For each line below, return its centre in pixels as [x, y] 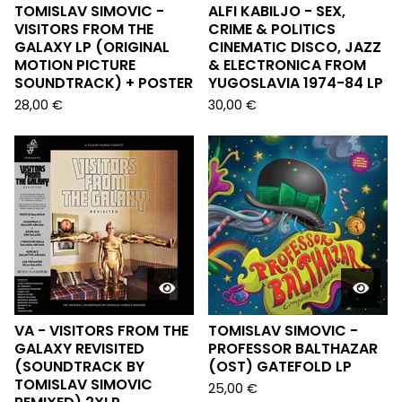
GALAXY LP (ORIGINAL [92, 47]
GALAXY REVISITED [79, 349]
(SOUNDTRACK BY [79, 367]
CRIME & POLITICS [272, 29]
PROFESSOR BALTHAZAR [293, 349]
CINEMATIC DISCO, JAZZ [295, 47]
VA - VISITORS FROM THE [101, 331]
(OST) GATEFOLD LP [280, 367]
